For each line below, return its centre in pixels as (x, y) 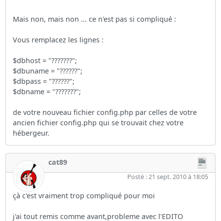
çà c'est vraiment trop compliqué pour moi (84, 196)
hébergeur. (31, 133)
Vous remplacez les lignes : (58, 39)
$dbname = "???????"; (47, 91)
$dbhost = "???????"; (45, 60)
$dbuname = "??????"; (48, 71)
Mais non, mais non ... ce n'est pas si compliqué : (95, 19)
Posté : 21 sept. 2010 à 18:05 (167, 177)
